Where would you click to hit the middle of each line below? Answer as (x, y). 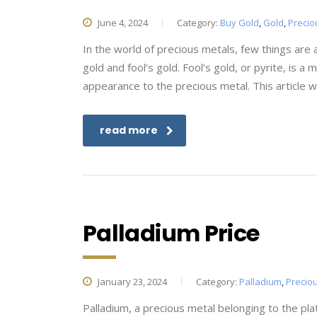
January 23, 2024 (131, 282)
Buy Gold (240, 23)
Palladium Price (171, 233)
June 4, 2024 (122, 23)
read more (129, 130)
